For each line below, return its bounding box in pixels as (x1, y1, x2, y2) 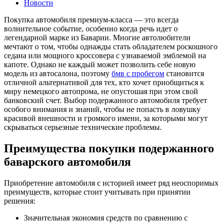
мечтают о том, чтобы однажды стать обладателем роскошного (4, 42, 218, 51)
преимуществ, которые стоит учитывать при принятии (4, 187, 191, 196)
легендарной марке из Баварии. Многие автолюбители (4, 33, 191, 42)
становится (164, 69, 204, 78)
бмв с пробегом (111, 69, 164, 78)
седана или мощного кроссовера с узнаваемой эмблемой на (4, 51, 206, 60)
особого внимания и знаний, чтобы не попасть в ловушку (4, 105, 201, 113)
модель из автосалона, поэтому (4, 69, 111, 78)
